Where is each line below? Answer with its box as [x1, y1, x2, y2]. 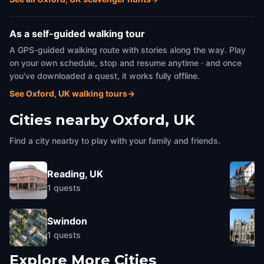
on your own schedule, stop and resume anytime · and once [9, 58, 242, 68]
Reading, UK [47, 167, 103, 180]
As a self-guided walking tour [9, 28, 145, 39]
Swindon [47, 214, 87, 227]
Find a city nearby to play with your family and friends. [9, 136, 220, 146]
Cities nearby [9, 111, 108, 128]
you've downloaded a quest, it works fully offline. [9, 71, 200, 81]
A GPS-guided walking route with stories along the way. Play [9, 45, 246, 55]
